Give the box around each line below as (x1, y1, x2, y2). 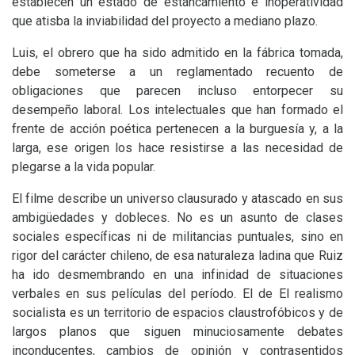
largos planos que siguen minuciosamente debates (12, 324, 343, 339)
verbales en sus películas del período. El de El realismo (12, 286, 343, 301)
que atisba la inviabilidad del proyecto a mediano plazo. (12, 13, 318, 29)
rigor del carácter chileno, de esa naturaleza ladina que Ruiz (12, 248, 343, 263)
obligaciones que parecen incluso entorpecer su (12, 83, 343, 98)
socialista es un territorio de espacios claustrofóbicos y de (12, 305, 343, 320)
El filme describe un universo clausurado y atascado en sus (12, 191, 343, 206)
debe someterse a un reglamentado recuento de (12, 64, 343, 79)
